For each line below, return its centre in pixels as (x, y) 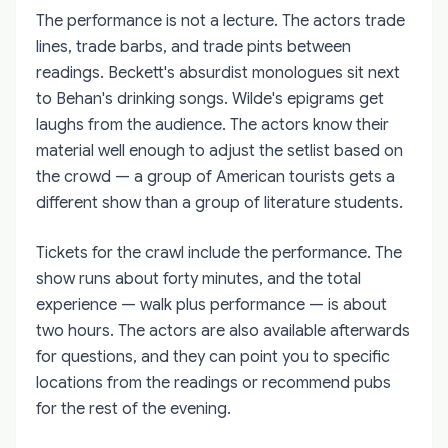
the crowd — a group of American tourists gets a (215, 176)
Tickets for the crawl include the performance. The (219, 252)
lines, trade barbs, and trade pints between (193, 46)
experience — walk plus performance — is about (211, 304)
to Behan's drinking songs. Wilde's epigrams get (210, 98)
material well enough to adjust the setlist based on (219, 150)
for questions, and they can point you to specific (213, 356)
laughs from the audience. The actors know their (212, 124)
